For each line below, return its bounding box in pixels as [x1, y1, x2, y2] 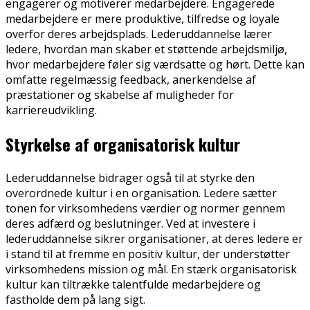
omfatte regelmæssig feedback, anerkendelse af [6, 72, 256, 88]
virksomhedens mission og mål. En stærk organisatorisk [6, 262, 297, 277]
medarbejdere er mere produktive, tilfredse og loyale [6, 11, 280, 27]
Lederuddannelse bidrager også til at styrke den [6, 170, 255, 186]
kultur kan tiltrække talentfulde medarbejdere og [6, 277, 261, 293]
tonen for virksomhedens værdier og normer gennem [6, 201, 285, 217]
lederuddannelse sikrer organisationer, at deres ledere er [6, 231, 303, 247]
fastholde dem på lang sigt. [6, 292, 145, 308]
